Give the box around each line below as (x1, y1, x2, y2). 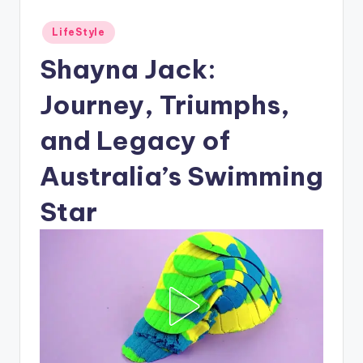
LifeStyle (52, 26, 105, 39)
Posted (39, 22, 73, 34)
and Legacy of (40, 123, 230, 156)
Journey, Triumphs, (40, 88, 290, 121)
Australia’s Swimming (40, 159, 323, 192)
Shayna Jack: (40, 52, 216, 85)
